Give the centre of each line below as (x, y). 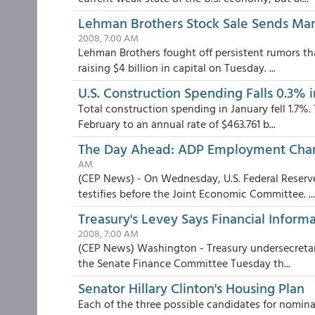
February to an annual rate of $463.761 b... (177, 124)
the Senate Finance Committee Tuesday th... (184, 263)
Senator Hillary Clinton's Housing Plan (191, 288)
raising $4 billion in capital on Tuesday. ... (177, 67)
